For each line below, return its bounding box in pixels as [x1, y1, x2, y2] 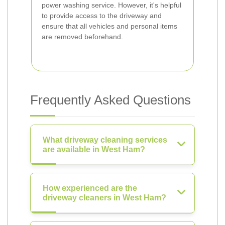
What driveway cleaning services [43, 136, 167, 144]
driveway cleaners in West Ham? [43, 193, 166, 202]
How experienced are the [43, 184, 137, 192]
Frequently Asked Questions [30, 92, 191, 107]
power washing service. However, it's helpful [42, 1, 181, 9]
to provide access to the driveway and [42, 12, 162, 20]
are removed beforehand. [42, 33, 123, 41]
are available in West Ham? [43, 145, 145, 154]
